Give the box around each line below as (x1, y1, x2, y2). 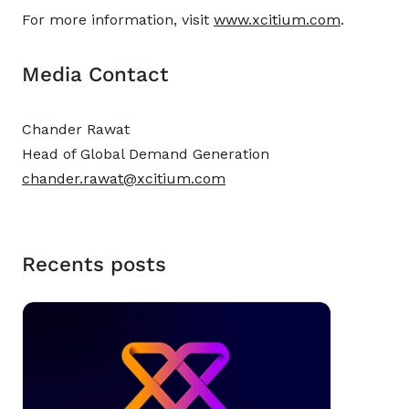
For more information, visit (22, 11, 214, 28)
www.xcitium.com (214, 11, 341, 28)
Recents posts (22, 252, 166, 276)
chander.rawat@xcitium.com (22, 170, 225, 187)
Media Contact (22, 62, 169, 86)
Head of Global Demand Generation (22, 145, 269, 163)
